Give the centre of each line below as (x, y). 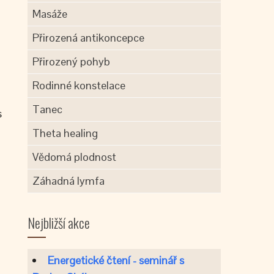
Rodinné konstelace (79, 85)
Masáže (50, 14)
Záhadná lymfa (69, 181)
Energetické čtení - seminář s (116, 260)
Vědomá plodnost (75, 157)
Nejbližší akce (59, 223)
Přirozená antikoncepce (89, 38)
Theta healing (65, 133)
